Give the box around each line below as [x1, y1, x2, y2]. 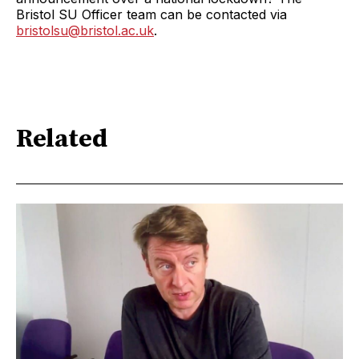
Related [16, 123, 107, 156]
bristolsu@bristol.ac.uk [16, 22, 154, 38]
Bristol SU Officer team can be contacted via [16, 6, 287, 22]
